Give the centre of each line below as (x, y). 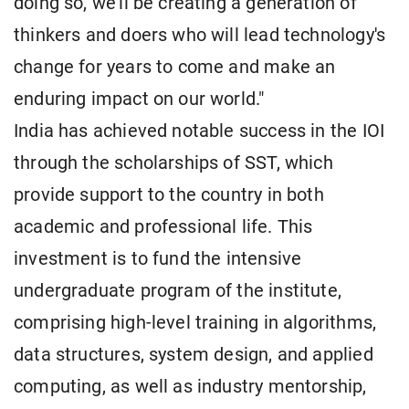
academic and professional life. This (163, 227)
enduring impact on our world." (139, 100)
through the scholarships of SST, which (173, 163)
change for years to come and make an (175, 68)
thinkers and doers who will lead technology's (200, 36)
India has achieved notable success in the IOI (199, 131)
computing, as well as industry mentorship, (190, 387)
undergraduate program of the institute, (178, 291)
